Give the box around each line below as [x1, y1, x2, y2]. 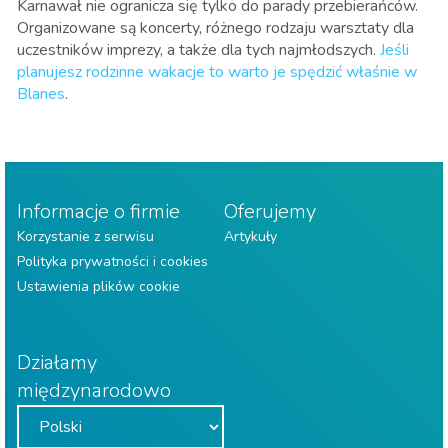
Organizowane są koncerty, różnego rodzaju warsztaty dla [17, 16, 414, 39]
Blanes [17, 82, 65, 105]
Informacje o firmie [17, 197, 180, 225]
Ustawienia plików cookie [17, 276, 180, 296]
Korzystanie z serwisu [17, 226, 154, 246]
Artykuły [224, 226, 277, 246]
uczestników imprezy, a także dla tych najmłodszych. [17, 38, 380, 61]
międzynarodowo [17, 376, 171, 404]
